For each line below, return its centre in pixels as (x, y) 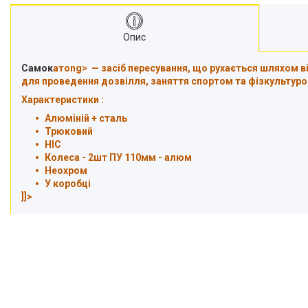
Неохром (66, 170)
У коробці (68, 184)
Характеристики (60, 100)
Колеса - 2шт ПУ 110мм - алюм (118, 157)
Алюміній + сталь (86, 118)
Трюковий (69, 131)
